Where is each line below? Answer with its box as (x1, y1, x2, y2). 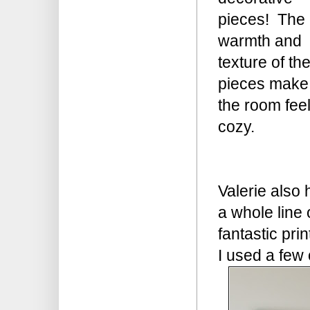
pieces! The (218, 10, 305, 28)
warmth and (218, 31, 302, 50)
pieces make (218, 74, 309, 93)
